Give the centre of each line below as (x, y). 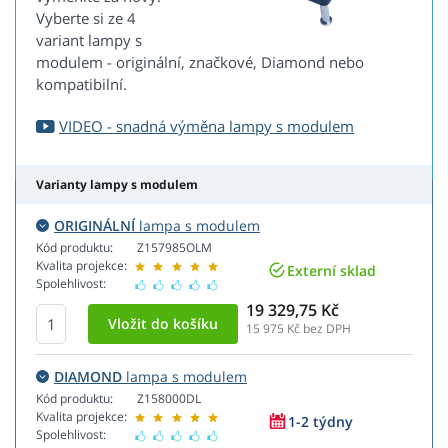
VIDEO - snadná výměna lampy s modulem (206, 126)
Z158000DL (169, 399)
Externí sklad (331, 270)
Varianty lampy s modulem (117, 185)
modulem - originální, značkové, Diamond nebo (200, 62)
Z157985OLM (174, 248)
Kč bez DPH (317, 329)
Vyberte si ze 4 (86, 18)
